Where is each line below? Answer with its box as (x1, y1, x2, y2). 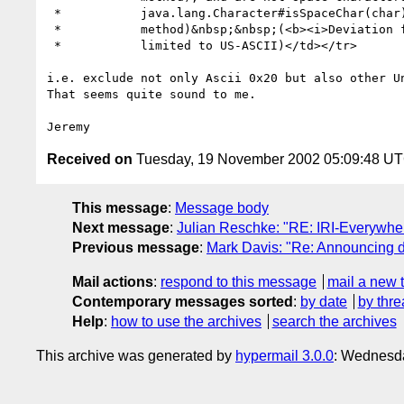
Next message (72, 219, 170, 235)
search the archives (271, 313, 397, 329)
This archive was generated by (36, 347, 235, 363)
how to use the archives (111, 313, 262, 329)
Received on (47, 151, 133, 167)
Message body (175, 199, 269, 216)
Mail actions (72, 273, 153, 289)
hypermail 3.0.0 (235, 347, 334, 363)
